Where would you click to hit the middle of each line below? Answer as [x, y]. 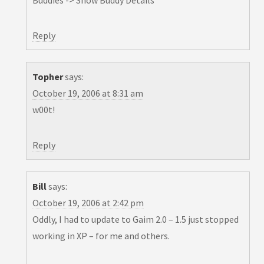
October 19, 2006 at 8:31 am [88, 93]
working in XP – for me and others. [101, 236]
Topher [48, 77]
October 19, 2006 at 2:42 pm [88, 203]
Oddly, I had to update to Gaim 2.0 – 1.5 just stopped [136, 220]
